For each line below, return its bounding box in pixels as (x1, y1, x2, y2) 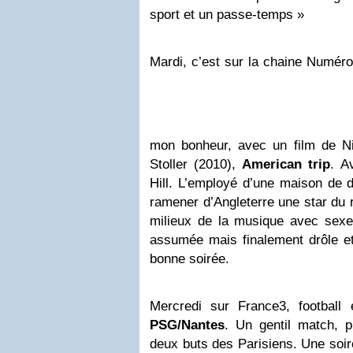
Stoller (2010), (150, 157, 243, 172)
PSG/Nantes (150, 318, 225, 333)
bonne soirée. (150, 251, 229, 266)
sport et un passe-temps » (150, 7, 304, 22)
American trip (242, 157, 331, 172)
